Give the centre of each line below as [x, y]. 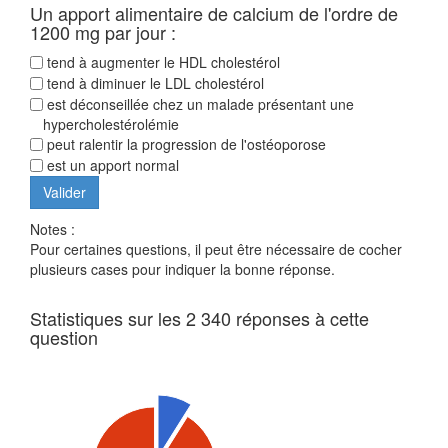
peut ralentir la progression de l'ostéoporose [184, 144]
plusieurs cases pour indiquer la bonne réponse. [182, 269]
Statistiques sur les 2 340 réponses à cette [199, 318]
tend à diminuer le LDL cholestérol [153, 83]
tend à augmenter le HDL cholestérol [161, 62]
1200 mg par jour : [103, 32]
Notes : [52, 229]
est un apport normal [111, 165]
